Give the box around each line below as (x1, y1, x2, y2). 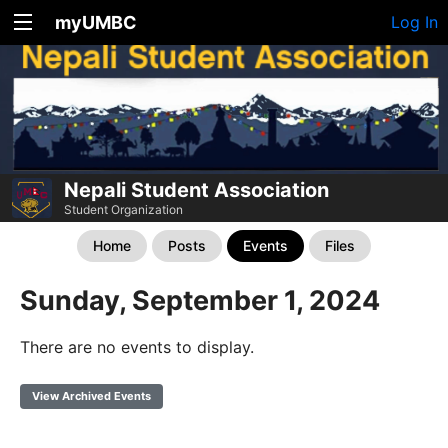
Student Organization (64, 202, 183, 218)
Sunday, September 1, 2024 (20, 284, 380, 318)
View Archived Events (32, 389, 151, 404)
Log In (391, 12, 438, 32)
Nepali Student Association (64, 178, 329, 203)
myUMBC (55, 12, 137, 33)
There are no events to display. (20, 337, 254, 358)
